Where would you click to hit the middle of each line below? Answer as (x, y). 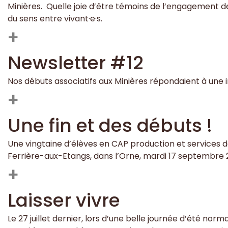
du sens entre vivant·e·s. (55, 18)
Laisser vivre (64, 200)
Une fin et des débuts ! (110, 125)
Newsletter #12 (75, 63)
